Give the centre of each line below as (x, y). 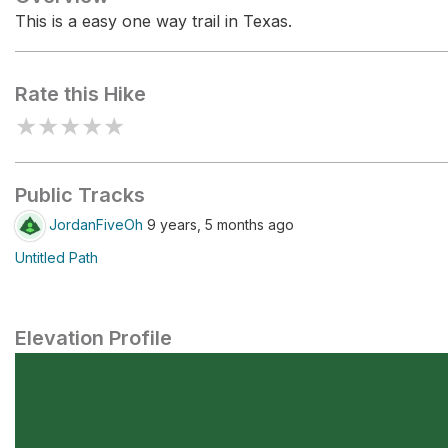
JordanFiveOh (96, 224)
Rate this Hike (80, 94)
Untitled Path (56, 257)
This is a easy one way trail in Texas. (153, 21)
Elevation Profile (93, 338)
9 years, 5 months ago (218, 224)
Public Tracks (80, 195)
